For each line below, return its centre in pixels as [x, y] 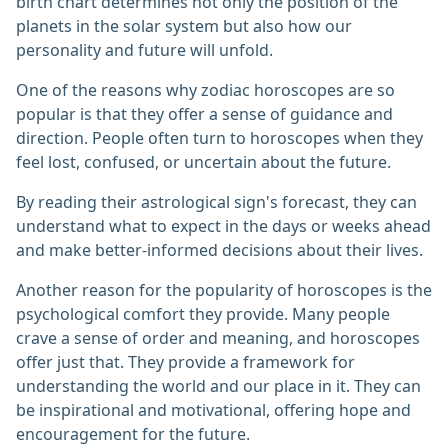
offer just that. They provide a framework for [185, 362]
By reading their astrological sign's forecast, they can [216, 202]
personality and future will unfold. [144, 50]
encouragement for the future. [133, 434]
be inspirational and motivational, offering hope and [213, 410]
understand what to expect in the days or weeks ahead [223, 226]
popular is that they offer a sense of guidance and [204, 114]
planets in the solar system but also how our [184, 26]
